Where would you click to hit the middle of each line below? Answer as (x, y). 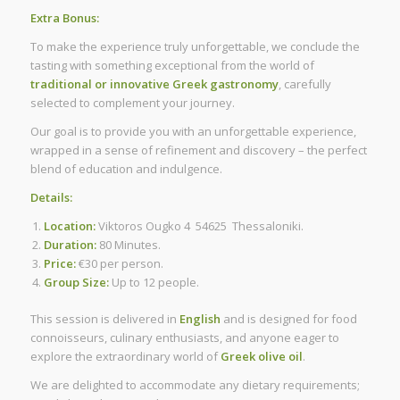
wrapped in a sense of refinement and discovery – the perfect (198, 150)
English (200, 319)
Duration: (70, 245)
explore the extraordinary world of (125, 357)
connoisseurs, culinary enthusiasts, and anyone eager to (184, 338)
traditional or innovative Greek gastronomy (154, 84)
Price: (59, 264)
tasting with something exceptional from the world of (172, 66)
